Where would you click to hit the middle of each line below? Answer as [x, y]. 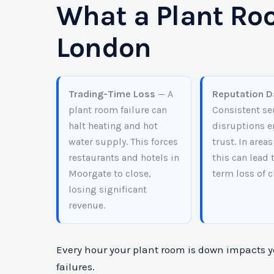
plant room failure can [118, 109]
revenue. [87, 205]
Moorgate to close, [110, 173]
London [104, 47]
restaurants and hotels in [124, 157]
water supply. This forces [123, 141]
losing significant [108, 189]
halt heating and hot [113, 125]
